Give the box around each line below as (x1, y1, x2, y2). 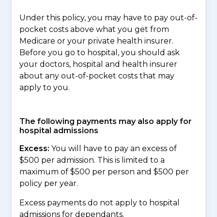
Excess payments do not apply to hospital (19, 198, 180, 207)
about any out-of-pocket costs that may (19, 71, 174, 80)
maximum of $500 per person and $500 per (19, 167, 189, 176)
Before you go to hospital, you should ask (19, 48, 180, 57)
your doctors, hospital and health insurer (19, 60, 177, 69)
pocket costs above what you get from (19, 25, 169, 34)
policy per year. (19, 179, 78, 188)
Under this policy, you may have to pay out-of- (19, 13, 198, 22)
